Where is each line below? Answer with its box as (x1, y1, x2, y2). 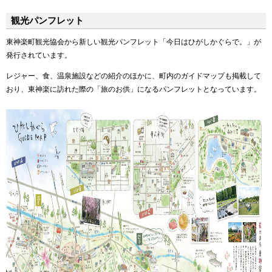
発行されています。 (6, 51, 72, 59)
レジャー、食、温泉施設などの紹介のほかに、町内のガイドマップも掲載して (6, 72, 261, 80)
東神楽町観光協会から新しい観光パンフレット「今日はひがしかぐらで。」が (6, 38, 261, 46)
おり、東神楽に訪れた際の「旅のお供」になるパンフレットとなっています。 (6, 85, 261, 93)
